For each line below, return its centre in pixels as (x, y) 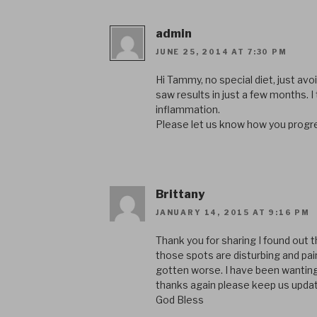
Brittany (180, 195)
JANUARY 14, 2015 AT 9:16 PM (233, 213)
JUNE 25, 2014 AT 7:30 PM (221, 52)
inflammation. (188, 110)
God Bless (180, 300)
